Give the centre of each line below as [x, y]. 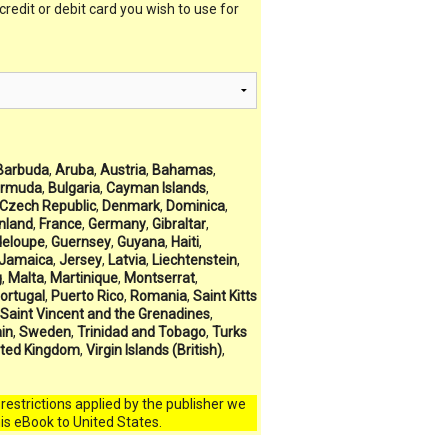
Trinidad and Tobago [141, 332]
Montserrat [159, 278]
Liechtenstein [194, 260]
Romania [158, 296]
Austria [122, 170]
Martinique [83, 278]
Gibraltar [178, 224]
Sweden [44, 332]
